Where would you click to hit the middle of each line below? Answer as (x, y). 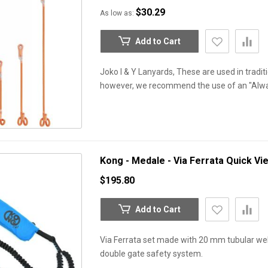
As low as (116, 13)
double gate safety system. (151, 254)
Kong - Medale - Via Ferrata (163, 161)
